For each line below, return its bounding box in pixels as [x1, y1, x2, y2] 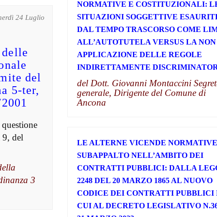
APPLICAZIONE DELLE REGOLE [77, 50, 202, 59]
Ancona [77, 97, 106, 108]
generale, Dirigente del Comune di [77, 88, 206, 98]
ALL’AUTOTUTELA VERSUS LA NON [77, 38, 216, 46]
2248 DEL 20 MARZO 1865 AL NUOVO [77, 176, 213, 185]
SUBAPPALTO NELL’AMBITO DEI [77, 151, 203, 159]
